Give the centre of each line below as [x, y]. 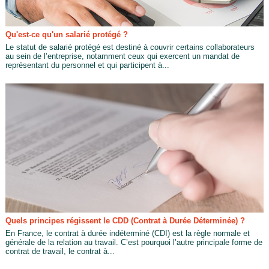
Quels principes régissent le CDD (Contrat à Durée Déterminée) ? [125, 220]
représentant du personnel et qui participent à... [87, 65]
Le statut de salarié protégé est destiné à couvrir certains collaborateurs [130, 47]
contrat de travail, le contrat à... [60, 251]
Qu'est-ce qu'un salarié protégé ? [66, 34]
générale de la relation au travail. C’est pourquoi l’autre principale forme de [134, 242]
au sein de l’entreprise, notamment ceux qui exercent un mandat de [122, 56]
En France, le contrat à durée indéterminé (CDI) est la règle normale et [127, 233]
